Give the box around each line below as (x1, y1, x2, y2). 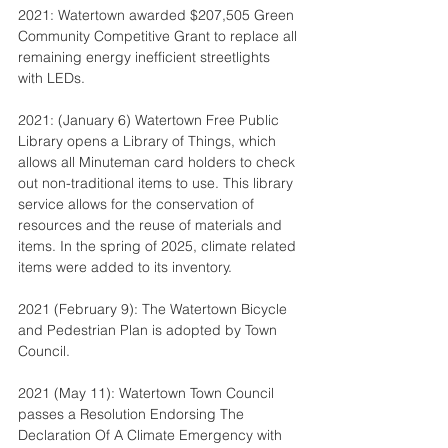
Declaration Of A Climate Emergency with (18, 426, 286, 444)
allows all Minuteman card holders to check (18, 153, 299, 171)
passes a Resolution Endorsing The (18, 405, 248, 423)
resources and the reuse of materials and (18, 216, 286, 234)
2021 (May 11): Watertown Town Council (18, 384, 278, 402)
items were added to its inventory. (18, 258, 232, 276)
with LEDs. (18, 69, 85, 87)
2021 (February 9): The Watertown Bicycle (18, 300, 291, 318)
